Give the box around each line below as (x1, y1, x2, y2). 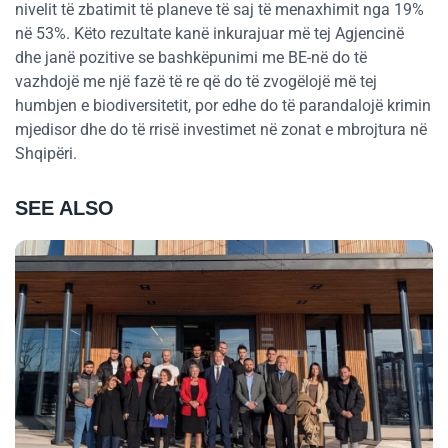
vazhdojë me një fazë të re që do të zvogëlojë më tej (15, 72, 377, 92)
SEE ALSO (15, 197, 114, 220)
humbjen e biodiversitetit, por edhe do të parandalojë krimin (15, 96, 431, 116)
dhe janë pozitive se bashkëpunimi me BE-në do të (15, 48, 367, 68)
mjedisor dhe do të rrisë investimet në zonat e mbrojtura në (15, 120, 427, 140)
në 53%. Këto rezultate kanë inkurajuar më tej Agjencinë (15, 24, 404, 44)
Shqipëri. (15, 144, 77, 164)
